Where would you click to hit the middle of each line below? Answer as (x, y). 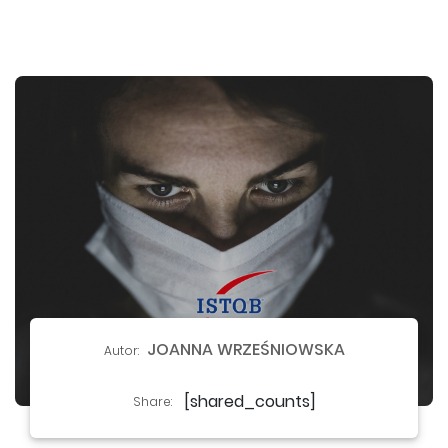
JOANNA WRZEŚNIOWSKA (245, 349)
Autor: (121, 350)
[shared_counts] (249, 401)
